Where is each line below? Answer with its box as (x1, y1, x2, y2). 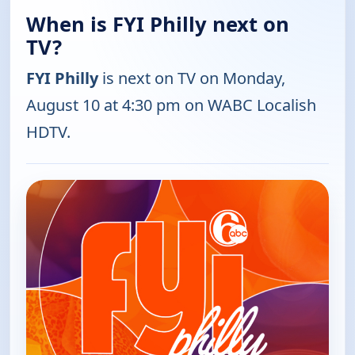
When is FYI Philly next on (26, 10, 289, 38)
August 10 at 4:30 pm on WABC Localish (26, 94, 316, 116)
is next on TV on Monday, (98, 67, 285, 89)
